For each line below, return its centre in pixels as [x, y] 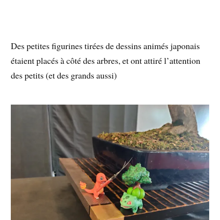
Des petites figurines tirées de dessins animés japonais [106, 46]
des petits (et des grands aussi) [64, 75]
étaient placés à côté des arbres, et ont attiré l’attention [106, 61]
